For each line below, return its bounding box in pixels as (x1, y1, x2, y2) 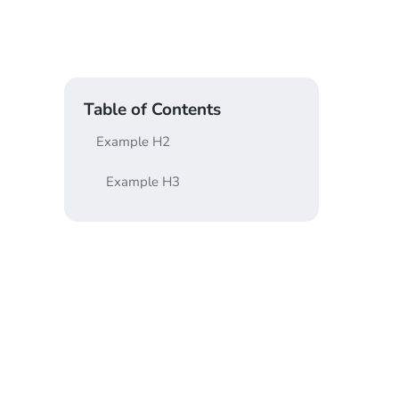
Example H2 (95, 133, 170, 151)
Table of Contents (84, 98, 222, 122)
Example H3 (105, 172, 180, 191)
